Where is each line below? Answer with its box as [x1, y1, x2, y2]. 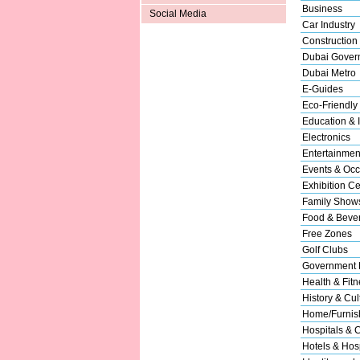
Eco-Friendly [301, 99, 358, 111]
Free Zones [301, 227, 352, 239]
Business [301, 2, 342, 14]
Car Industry [301, 18, 355, 31]
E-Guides [301, 83, 343, 95]
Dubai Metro [301, 67, 356, 79]
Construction [301, 35, 358, 47]
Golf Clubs [301, 243, 348, 256]
